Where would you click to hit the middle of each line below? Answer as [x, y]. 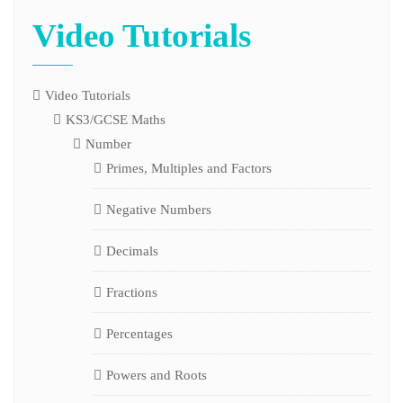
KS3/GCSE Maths [115, 119]
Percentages [139, 333]
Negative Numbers [158, 209]
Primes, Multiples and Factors [188, 168]
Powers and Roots [156, 375]
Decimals [132, 251]
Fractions [131, 292]
